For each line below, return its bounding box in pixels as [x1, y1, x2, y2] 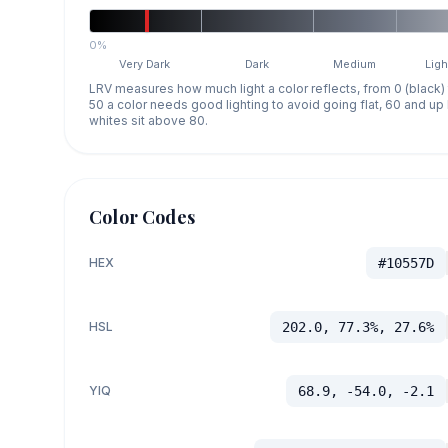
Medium [333, 56, 377, 71]
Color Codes [89, 204, 195, 229]
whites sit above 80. [89, 112, 208, 128]
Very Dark [119, 56, 171, 71]
